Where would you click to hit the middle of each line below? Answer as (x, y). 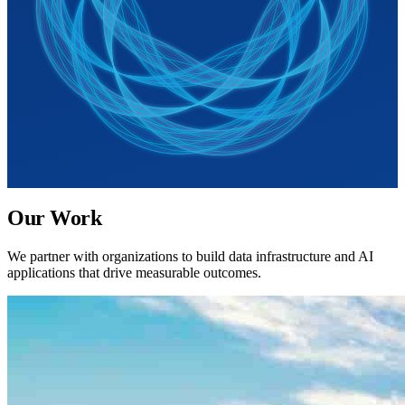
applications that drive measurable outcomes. (134, 272)
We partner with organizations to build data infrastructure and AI (190, 256)
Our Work (55, 217)
